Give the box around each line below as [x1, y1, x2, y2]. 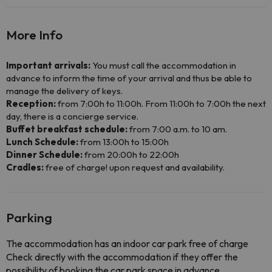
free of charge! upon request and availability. [44, 161, 225, 173]
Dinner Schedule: [6, 149, 83, 160]
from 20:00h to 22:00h [83, 149, 179, 160]
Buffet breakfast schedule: [6, 123, 127, 135]
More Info [6, 27, 63, 42]
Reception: [6, 98, 56, 109]
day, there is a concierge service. [6, 110, 138, 122]
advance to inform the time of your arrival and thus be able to [6, 72, 252, 84]
